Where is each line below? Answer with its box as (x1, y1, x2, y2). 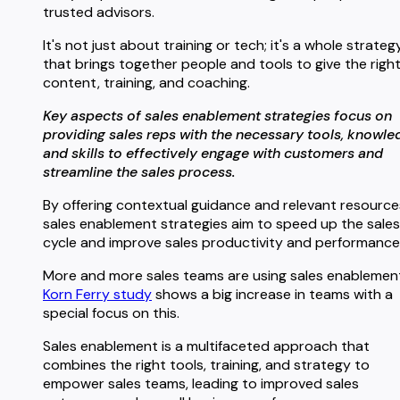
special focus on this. (43, 303, 179, 322)
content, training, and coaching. (43, 72, 250, 92)
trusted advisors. (43, 2, 154, 21)
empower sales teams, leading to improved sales (43, 373, 359, 393)
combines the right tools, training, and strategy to (43, 354, 370, 374)
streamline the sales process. (43, 162, 235, 181)
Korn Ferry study (43, 284, 152, 304)
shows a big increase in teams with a (152, 284, 393, 304)
